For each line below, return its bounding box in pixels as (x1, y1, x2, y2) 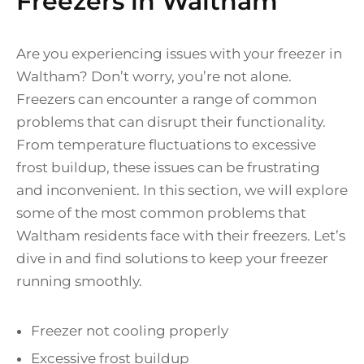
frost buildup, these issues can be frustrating (16, 159, 320, 176)
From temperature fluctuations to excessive (16, 136, 316, 154)
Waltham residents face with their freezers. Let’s (16, 227, 345, 245)
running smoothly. (16, 273, 142, 290)
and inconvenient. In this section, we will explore (16, 182, 348, 199)
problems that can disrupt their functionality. (16, 114, 326, 131)
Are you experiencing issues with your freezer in (16, 45, 342, 63)
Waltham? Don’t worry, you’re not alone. (16, 68, 292, 85)
